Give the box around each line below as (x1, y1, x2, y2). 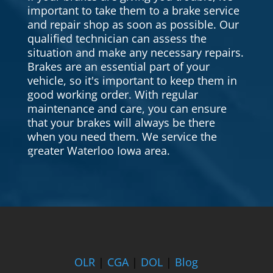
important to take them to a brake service (27, 3, 239, 18)
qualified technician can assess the (27, 31, 207, 46)
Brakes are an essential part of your (27, 59, 210, 74)
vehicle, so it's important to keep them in (27, 73, 237, 88)
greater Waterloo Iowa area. (27, 143, 170, 158)
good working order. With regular (27, 87, 198, 102)
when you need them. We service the (27, 129, 217, 144)
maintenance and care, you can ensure (27, 101, 227, 116)
